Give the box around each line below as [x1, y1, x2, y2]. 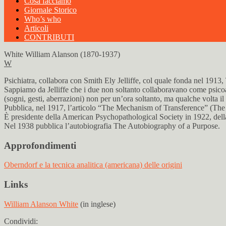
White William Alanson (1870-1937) [4, 50, 120, 59]
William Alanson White [4, 199, 78, 208]
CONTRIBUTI [24, 33, 74, 41]
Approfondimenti [4, 140, 76, 151]
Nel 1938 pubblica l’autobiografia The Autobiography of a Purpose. [4, 122, 220, 130]
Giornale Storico [24, 6, 77, 14]
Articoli [24, 24, 48, 32]
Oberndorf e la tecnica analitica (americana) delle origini [4, 160, 182, 169]
